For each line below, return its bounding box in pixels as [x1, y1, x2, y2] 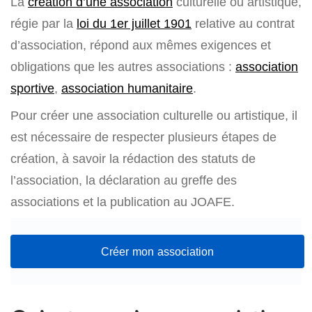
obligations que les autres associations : [10, 59, 235, 74]
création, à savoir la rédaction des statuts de [10, 151, 256, 166]
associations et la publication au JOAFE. [10, 194, 235, 209]
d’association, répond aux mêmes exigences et [10, 38, 271, 52]
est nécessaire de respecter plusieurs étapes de [10, 130, 276, 144]
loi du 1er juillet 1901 [77, 16, 192, 31]
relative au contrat [192, 16, 295, 31]
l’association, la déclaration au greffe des [10, 173, 237, 187]
